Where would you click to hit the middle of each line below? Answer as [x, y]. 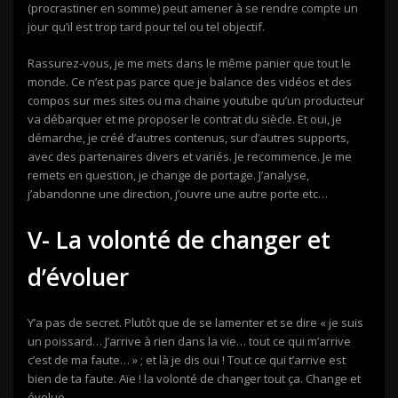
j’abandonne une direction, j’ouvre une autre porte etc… [178, 193]
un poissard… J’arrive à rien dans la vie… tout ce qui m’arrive [189, 341]
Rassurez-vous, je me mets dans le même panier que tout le [189, 63]
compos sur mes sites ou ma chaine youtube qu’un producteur [196, 100]
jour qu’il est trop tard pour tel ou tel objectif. [146, 26]
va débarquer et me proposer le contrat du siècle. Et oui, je [185, 119]
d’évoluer [78, 277]
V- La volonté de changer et [179, 239]
